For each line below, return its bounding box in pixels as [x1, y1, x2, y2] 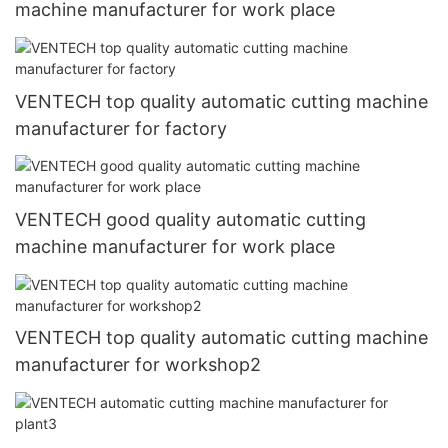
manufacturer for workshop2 [15, 354, 261, 376]
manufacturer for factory [15, 117, 227, 139]
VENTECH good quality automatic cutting [15, 209, 366, 231]
